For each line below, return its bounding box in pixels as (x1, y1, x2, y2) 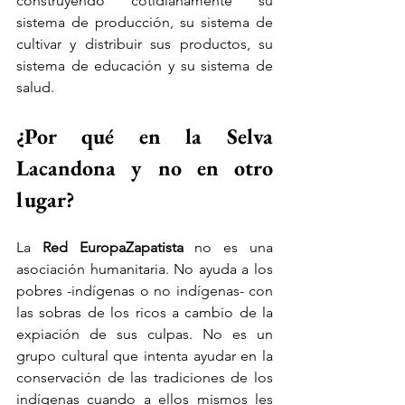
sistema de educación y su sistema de (16, 56, 273, 74)
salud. (16, 78, 54, 96)
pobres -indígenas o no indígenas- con (16, 281, 273, 299)
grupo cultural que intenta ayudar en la (16, 346, 273, 364)
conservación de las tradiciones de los (16, 368, 273, 386)
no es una (183, 238, 274, 256)
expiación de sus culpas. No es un (16, 325, 273, 343)
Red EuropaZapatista (42, 238, 184, 256)
